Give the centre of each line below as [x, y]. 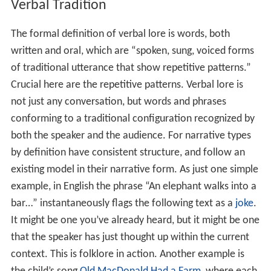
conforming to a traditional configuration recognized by [132, 119]
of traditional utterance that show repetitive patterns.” [131, 68]
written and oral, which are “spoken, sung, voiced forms [132, 51]
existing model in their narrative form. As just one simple [134, 170]
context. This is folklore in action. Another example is [127, 255]
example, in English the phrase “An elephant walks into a [133, 187]
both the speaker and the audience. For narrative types [131, 136]
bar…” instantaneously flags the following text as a [123, 204]
